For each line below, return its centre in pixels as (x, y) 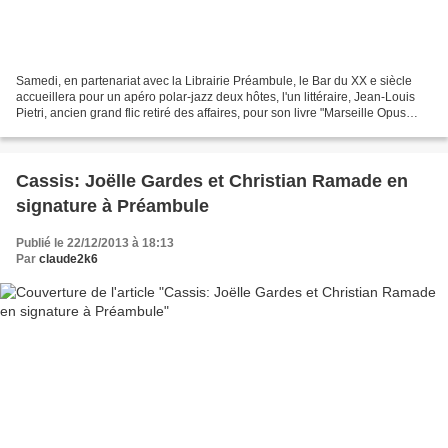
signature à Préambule (112, 206)
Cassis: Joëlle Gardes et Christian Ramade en (212, 181)
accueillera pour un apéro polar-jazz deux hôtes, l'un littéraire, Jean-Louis (215, 97)
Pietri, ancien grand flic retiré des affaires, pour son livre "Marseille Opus (211, 113)
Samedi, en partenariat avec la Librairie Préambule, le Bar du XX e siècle (214, 81)
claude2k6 (68, 259)
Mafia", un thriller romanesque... (102, 129)
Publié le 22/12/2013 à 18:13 (95, 243)
